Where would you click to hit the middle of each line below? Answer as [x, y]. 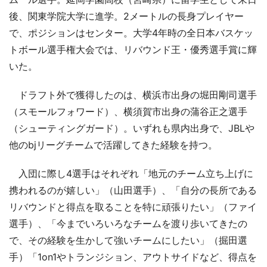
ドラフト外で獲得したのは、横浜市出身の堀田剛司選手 [133, 94]
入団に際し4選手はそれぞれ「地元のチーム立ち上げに [131, 173]
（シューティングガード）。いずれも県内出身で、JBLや [132, 128]
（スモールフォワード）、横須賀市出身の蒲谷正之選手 [128, 111]
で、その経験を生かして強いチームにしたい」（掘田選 [128, 240]
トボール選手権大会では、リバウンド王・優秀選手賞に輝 [133, 49]
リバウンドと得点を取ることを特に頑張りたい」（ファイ [133, 207]
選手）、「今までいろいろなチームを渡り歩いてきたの [128, 223]
